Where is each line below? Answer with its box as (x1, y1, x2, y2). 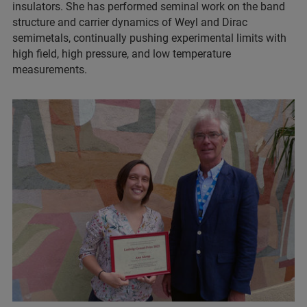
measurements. (12, 62, 87, 76)
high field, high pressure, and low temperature (12, 47, 231, 60)
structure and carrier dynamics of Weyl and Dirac (12, 15, 247, 29)
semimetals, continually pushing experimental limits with (12, 31, 286, 45)
